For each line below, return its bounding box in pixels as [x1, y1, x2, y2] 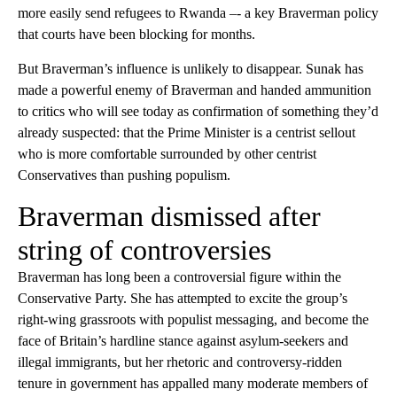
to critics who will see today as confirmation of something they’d [18, 103, 378, 119]
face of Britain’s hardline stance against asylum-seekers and [18, 332, 348, 348]
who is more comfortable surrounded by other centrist [18, 145, 316, 161]
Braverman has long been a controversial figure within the [18, 269, 341, 284]
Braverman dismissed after [18, 199, 321, 232]
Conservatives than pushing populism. [18, 167, 230, 183]
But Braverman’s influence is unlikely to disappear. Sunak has [18, 60, 363, 76]
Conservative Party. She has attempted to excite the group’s [18, 290, 347, 306]
